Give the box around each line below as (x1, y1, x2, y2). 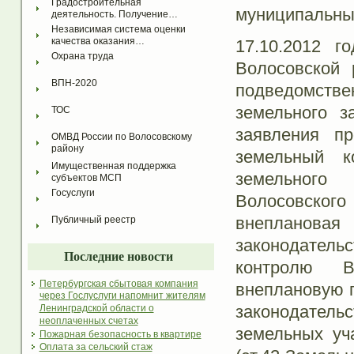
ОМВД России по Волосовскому (51, 131, 192, 143)
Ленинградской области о (39, 303, 154, 315)
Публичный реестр (51, 214, 136, 226)
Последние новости (64, 250, 173, 264)
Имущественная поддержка (51, 160, 176, 172)
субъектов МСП (51, 172, 122, 184)
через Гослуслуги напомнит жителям (39, 290, 205, 303)
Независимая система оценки (51, 24, 186, 36)
